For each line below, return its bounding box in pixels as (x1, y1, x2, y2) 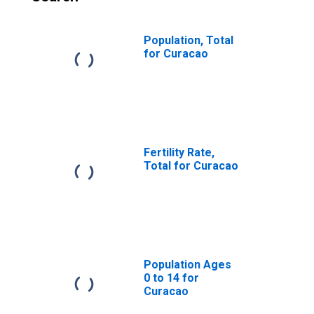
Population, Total (144, 34, 233, 47)
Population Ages (144, 258, 231, 271)
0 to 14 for (144, 271, 199, 285)
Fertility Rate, (144, 146, 214, 159)
